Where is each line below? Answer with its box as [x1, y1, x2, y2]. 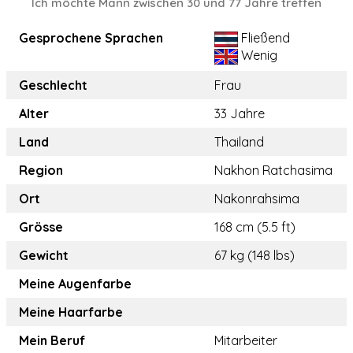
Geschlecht [19, 77, 87, 94]
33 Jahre [214, 106, 265, 122]
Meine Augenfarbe [19, 276, 132, 292]
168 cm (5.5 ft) [214, 219, 295, 236]
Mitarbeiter [214, 333, 277, 349]
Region [19, 162, 63, 179]
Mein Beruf [19, 333, 85, 349]
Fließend [238, 30, 290, 46]
